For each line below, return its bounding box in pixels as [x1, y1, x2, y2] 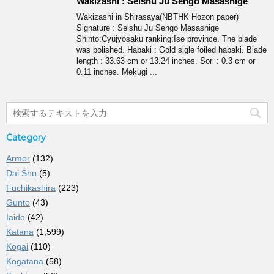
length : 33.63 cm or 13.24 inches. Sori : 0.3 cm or [76, 56, 255, 66]
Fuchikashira [6, 183, 56, 193]
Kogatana [6, 256, 43, 267]
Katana [6, 227, 34, 237]
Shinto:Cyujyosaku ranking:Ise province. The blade [76, 34, 257, 44]
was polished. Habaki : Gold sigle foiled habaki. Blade [76, 45, 267, 55]
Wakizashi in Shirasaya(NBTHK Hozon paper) [76, 12, 239, 22]
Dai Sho [6, 168, 37, 179]
